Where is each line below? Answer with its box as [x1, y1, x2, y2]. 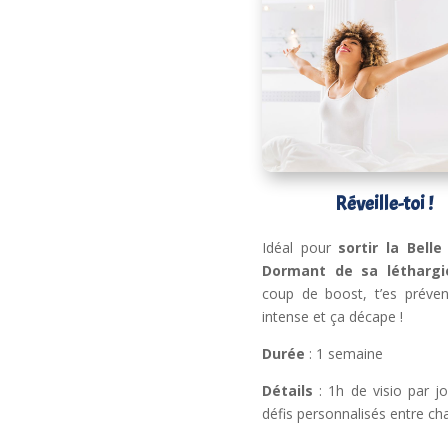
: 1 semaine [305, 343, 384, 363]
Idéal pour [262, 237, 339, 257]
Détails [262, 380, 314, 400]
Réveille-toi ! [334, 191, 433, 217]
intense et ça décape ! [262, 306, 404, 326]
